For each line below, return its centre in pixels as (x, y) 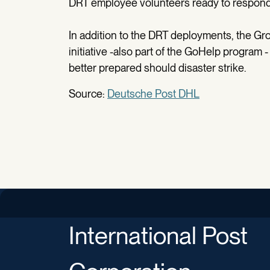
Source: (88, 94)
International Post (158, 236)
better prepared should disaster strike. (160, 68)
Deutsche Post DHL (153, 94)
